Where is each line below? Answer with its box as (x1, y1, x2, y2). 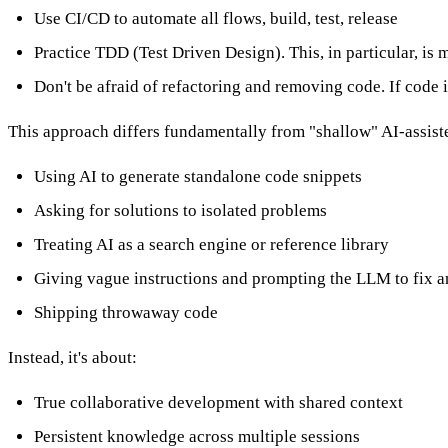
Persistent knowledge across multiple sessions (33, 426, 360, 446)
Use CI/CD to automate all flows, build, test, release (33, 9, 398, 29)
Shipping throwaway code (33, 302, 218, 322)
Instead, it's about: (8, 347, 137, 367)
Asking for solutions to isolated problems (33, 200, 327, 220)
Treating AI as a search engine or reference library (33, 234, 389, 254)
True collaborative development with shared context (33, 392, 403, 412)
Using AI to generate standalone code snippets (33, 166, 362, 186)
